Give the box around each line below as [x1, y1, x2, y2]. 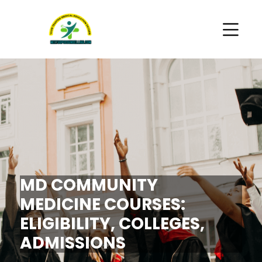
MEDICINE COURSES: [20, 193, 186, 216]
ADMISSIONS [20, 232, 126, 254]
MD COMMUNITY [20, 174, 158, 196]
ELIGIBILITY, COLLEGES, [20, 212, 205, 235]
